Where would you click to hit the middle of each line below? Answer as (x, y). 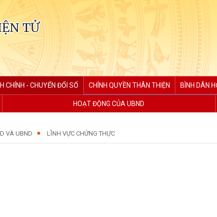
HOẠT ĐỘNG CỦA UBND (109, 104)
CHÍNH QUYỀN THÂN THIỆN (129, 85)
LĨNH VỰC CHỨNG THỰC (81, 133)
